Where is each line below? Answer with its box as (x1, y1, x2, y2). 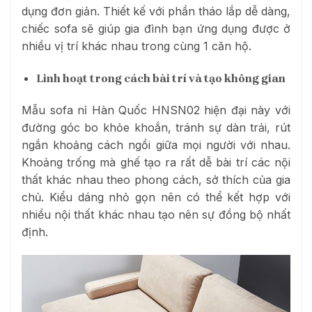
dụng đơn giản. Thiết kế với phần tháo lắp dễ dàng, (22, 3, 290, 18)
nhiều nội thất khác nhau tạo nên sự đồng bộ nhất (22, 207, 290, 221)
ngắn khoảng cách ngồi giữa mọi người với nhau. (22, 137, 290, 152)
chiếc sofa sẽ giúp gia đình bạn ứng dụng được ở (22, 21, 290, 36)
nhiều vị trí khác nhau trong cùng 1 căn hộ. (22, 38, 251, 53)
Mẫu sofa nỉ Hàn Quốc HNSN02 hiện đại (22, 102, 247, 117)
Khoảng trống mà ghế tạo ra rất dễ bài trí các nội (22, 155, 290, 169)
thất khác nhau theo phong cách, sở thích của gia (22, 172, 290, 187)
